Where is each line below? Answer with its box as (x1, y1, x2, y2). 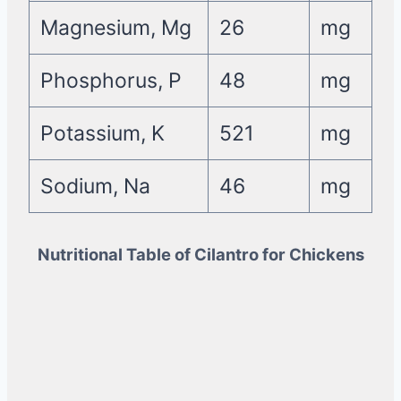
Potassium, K (39, 121, 165, 147)
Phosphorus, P (39, 68, 182, 94)
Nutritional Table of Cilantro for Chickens (37, 244, 364, 265)
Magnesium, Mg (39, 15, 192, 41)
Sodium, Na (39, 174, 150, 200)
